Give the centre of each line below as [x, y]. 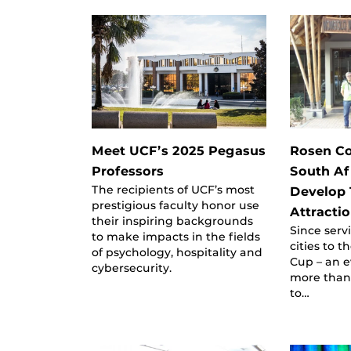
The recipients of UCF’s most [173, 189]
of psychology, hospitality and [177, 252]
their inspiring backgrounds [172, 221]
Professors [128, 171]
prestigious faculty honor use [175, 205]
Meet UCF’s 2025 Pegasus [179, 150]
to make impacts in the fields [176, 236]
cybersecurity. [132, 268]
